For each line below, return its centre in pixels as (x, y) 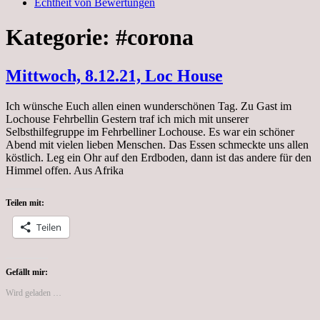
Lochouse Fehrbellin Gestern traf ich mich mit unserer (127, 119)
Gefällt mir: (27, 272)
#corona (155, 37)
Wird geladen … (34, 292)
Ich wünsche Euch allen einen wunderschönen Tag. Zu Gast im (149, 106)
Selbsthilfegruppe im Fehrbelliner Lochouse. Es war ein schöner (150, 131)
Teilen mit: (25, 202)
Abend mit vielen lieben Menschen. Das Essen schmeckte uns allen (157, 144)
